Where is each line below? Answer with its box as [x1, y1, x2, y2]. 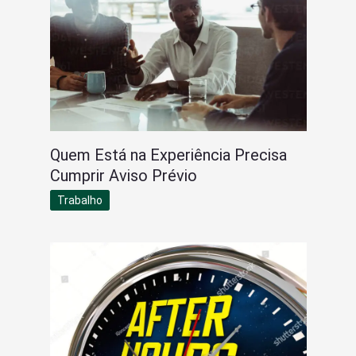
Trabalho [56, 193, 103, 207]
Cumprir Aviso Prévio [49, 165, 197, 185]
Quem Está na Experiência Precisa [49, 145, 287, 164]
